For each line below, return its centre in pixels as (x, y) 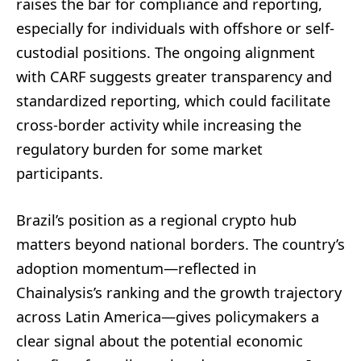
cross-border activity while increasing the (159, 124)
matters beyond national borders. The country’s (180, 244)
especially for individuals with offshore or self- (175, 28)
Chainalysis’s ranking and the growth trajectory (179, 292)
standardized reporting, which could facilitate (173, 100)
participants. (60, 173)
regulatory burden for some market (139, 149)
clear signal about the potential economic (160, 340)
